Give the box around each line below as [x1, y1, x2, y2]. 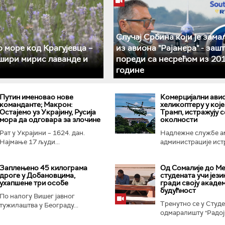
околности [160, 115, 197, 124]
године [116, 64, 144, 75]
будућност [160, 185, 196, 195]
